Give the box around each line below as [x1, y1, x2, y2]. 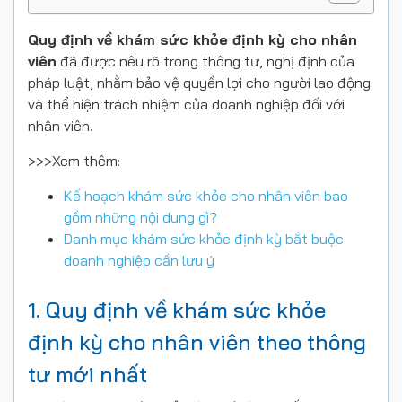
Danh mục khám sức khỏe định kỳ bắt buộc [64, 230, 344, 248]
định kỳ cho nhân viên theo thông [28, 328, 366, 355]
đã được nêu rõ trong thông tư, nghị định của [57, 52, 354, 70]
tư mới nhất [28, 361, 147, 388]
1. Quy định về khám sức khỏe [28, 296, 326, 323]
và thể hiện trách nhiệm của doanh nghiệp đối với [28, 95, 345, 113]
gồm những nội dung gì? [64, 208, 217, 226]
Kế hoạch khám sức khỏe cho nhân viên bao [64, 187, 348, 205]
